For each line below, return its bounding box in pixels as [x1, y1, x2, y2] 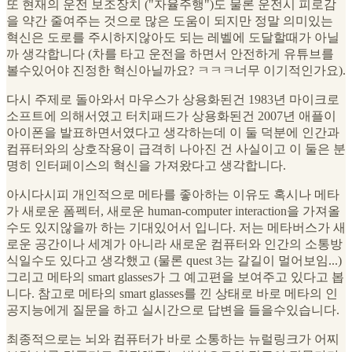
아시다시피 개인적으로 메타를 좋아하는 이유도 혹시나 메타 [6, 188, 339, 202]
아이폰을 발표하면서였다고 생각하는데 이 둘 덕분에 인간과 [6, 126, 339, 140]
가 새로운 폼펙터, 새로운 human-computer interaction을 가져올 [6, 204, 340, 218]
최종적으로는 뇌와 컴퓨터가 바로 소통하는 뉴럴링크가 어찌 [6, 332, 339, 346]
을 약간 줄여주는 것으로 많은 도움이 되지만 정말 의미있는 [6, 14, 333, 28]
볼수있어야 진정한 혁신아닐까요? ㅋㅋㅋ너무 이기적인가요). [6, 64, 346, 78]
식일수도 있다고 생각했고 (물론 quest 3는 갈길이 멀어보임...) [6, 254, 342, 268]
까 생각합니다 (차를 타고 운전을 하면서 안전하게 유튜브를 [6, 47, 334, 61]
